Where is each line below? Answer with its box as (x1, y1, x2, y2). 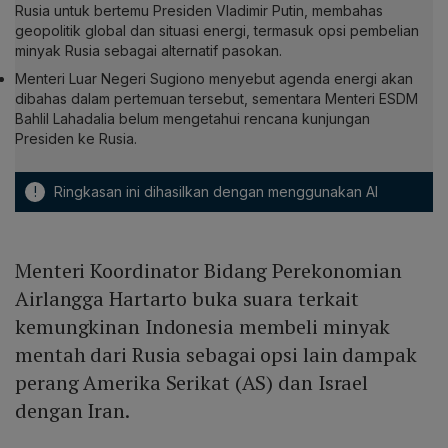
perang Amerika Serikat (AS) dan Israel (15, 369, 369, 397)
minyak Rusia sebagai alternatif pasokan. (15, 42, 282, 60)
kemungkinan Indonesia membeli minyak (15, 313, 391, 341)
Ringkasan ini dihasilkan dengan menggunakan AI (50, 183, 378, 201)
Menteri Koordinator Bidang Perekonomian (15, 257, 403, 285)
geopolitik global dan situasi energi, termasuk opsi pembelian (15, 22, 419, 40)
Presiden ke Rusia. (15, 130, 137, 148)
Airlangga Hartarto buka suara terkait (15, 285, 360, 313)
